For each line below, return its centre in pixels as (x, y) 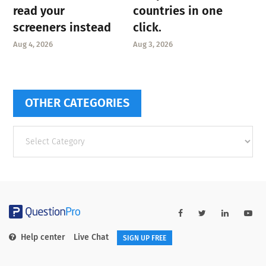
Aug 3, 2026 (153, 44)
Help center (43, 237)
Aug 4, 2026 (33, 44)
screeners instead (62, 27)
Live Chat (91, 237)
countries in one (178, 10)
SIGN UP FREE (145, 238)
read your (39, 10)
